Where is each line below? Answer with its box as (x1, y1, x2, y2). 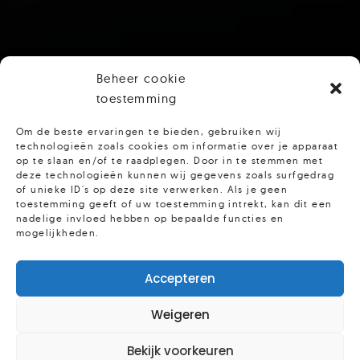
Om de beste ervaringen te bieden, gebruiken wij (16, 125, 282, 137)
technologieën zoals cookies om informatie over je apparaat (16, 140, 339, 152)
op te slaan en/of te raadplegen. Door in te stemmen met (16, 154, 323, 166)
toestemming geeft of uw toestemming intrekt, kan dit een (16, 198, 333, 210)
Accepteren (145, 269, 215, 287)
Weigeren (150, 305, 210, 323)
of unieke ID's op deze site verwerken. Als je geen (16, 183, 288, 195)
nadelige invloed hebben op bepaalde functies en (16, 212, 284, 224)
